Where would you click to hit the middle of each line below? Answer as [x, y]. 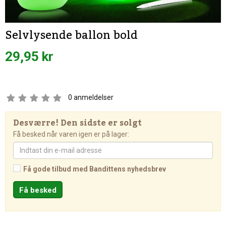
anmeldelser [93, 97]
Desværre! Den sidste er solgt [77, 123]
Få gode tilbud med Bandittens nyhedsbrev [95, 169]
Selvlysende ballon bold [71, 35]
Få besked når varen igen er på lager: [71, 134]
